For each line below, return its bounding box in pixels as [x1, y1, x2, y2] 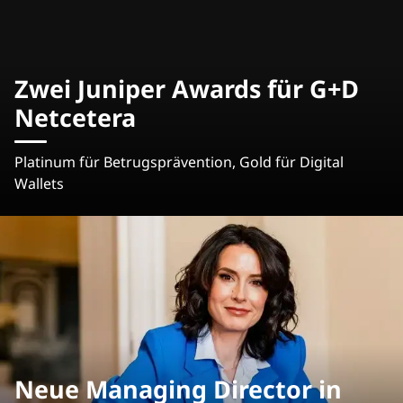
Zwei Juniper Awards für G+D [14, 71, 359, 105]
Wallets [14, 173, 64, 193]
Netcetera [14, 100, 136, 134]
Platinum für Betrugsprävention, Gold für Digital [14, 151, 344, 172]
